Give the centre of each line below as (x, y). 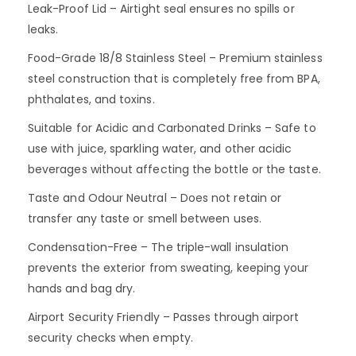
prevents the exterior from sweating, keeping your (168, 267)
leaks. (43, 29)
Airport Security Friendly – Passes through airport (164, 317)
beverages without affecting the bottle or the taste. (174, 169)
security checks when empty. (110, 337)
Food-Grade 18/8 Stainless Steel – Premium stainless (175, 58)
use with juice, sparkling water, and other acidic (160, 148)
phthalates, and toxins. (91, 99)
